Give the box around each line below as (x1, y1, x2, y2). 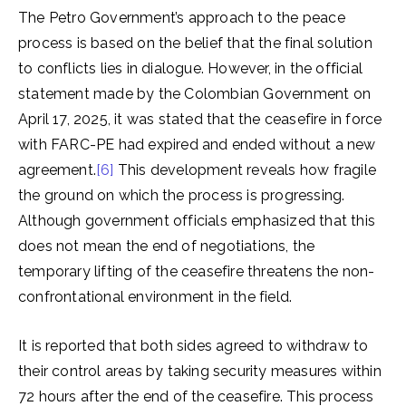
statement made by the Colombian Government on (18, 85, 372, 102)
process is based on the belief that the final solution (18, 34, 372, 52)
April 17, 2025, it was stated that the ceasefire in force (18, 111, 382, 128)
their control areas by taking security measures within (18, 362, 382, 380)
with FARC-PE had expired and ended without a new (18, 136, 376, 153)
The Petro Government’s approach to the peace (18, 9, 345, 26)
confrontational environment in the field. (18, 288, 293, 305)
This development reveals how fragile (113, 161, 377, 179)
